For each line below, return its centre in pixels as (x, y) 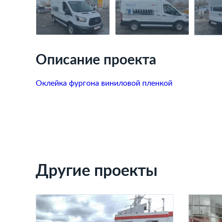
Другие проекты (97, 171)
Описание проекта (96, 60)
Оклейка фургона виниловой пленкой (104, 83)
